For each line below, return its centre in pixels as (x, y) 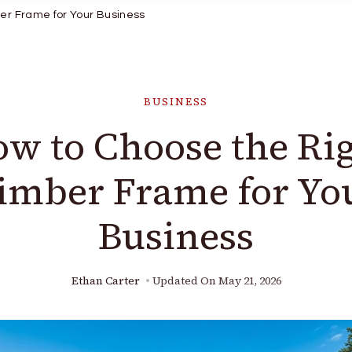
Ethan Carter (105, 281)
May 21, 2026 (249, 281)
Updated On (185, 281)
